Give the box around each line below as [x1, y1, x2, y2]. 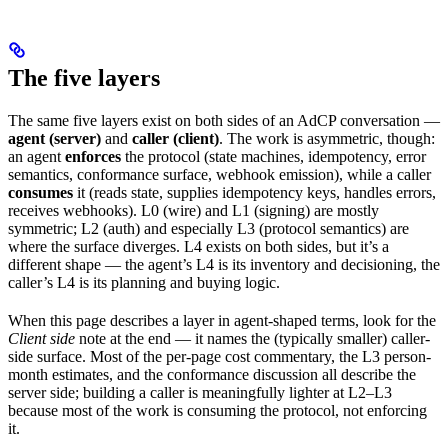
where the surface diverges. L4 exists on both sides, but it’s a [8, 238, 389, 255]
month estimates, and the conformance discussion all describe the [8, 366, 416, 383]
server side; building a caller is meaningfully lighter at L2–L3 [8, 384, 392, 401]
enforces [65, 148, 121, 165]
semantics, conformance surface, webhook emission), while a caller [8, 166, 431, 183]
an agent [8, 148, 65, 165]
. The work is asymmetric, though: [219, 130, 435, 147]
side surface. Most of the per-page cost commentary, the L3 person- [8, 348, 431, 365]
